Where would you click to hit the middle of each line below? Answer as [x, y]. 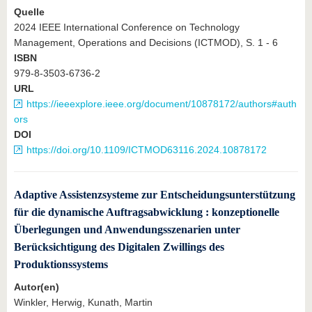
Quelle [29, 11]
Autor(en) [37, 287]
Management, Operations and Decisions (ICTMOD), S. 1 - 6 [146, 42]
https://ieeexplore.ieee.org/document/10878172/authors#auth [162, 103]
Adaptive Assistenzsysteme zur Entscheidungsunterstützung [155, 194]
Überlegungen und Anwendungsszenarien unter [127, 229]
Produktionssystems [61, 264]
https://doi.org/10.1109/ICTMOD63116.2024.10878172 [147, 149]
